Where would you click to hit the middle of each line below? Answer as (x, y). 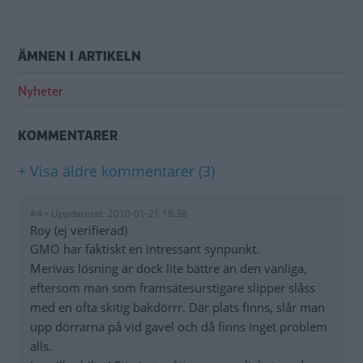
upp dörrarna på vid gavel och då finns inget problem (179, 327)
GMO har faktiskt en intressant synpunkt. (145, 249)
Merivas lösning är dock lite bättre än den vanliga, (169, 269)
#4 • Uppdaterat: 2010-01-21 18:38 (109, 214)
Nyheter (41, 92)
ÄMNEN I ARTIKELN (79, 57)
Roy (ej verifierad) (79, 231)
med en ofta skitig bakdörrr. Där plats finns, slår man (177, 307)
